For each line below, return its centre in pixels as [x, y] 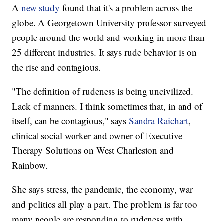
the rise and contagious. [56, 67]
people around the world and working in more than [109, 37]
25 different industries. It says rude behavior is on [105, 52]
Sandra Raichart [159, 120]
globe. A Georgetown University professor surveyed [109, 22]
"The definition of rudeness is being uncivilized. [103, 91]
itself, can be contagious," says [71, 120]
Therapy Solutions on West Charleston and [93, 150]
